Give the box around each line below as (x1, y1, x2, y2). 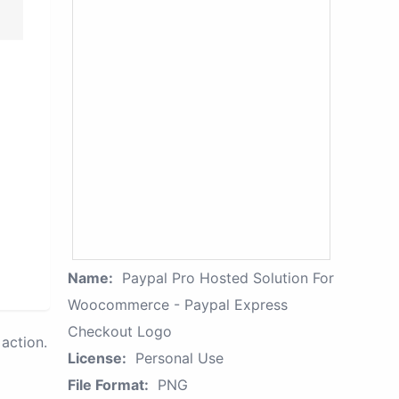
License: (68, 349, 126, 367)
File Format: (68, 376, 149, 394)
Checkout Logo (68, 322, 172, 340)
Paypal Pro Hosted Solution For (122, 269, 334, 287)
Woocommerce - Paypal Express (68, 296, 288, 313)
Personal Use (135, 349, 224, 367)
